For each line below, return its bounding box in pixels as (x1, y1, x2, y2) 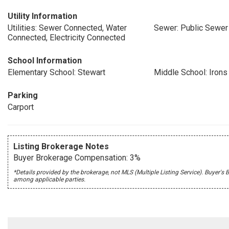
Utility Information (8, 11, 77, 21)
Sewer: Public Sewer (153, 23, 228, 33)
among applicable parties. (13, 176, 85, 183)
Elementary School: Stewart (8, 67, 105, 77)
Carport (8, 102, 34, 112)
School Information (8, 56, 82, 65)
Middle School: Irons (153, 67, 227, 77)
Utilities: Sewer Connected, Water (8, 23, 127, 33)
